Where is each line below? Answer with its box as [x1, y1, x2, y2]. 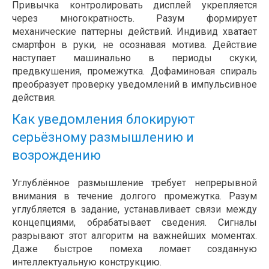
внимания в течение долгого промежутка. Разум [12, 190, 257, 202]
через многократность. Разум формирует [12, 13, 257, 25]
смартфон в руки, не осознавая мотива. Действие [12, 39, 257, 51]
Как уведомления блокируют [12, 112, 195, 127]
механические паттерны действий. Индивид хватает [12, 26, 257, 38]
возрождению [12, 148, 101, 163]
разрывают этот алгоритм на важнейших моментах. [12, 230, 257, 242]
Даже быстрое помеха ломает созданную [12, 243, 257, 255]
